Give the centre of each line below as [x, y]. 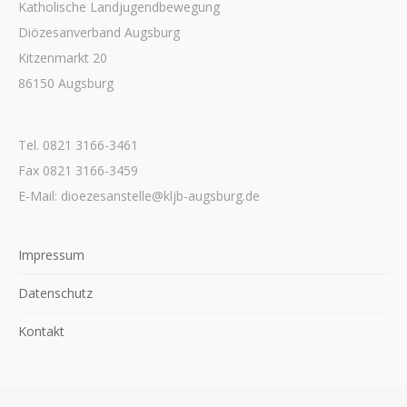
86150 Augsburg [66, 83]
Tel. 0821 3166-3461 [78, 145]
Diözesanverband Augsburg [99, 32]
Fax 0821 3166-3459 [78, 170]
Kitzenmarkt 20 [63, 58]
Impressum [51, 255]
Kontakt [41, 331]
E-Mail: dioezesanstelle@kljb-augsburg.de [139, 196]
